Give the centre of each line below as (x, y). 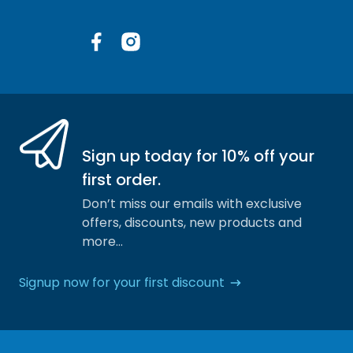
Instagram (151, 61)
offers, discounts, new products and (192, 223)
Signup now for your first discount (122, 283)
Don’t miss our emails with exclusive (192, 204)
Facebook (115, 61)
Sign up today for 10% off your (198, 156)
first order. (121, 180)
